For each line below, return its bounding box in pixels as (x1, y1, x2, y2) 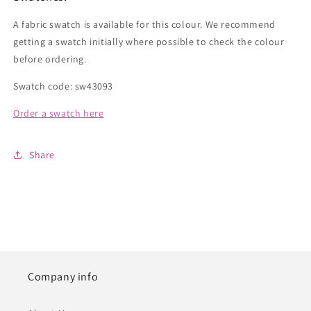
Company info (28, 269, 99, 285)
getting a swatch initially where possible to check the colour (13, 35, 285, 49)
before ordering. (13, 53, 87, 66)
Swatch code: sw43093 (13, 80, 113, 93)
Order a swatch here (13, 107, 104, 120)
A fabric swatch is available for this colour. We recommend (13, 18, 276, 31)
